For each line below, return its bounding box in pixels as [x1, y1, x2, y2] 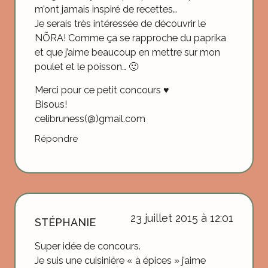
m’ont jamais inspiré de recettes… [35, 4, 177, 16]
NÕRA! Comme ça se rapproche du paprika [35, 32, 226, 44]
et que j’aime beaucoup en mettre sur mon [35, 47, 220, 59]
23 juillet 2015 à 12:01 [130, 211, 233, 224]
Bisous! [35, 98, 67, 110]
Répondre [35, 133, 78, 144]
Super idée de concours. [35, 240, 141, 252]
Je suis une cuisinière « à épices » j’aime [35, 255, 206, 267]
